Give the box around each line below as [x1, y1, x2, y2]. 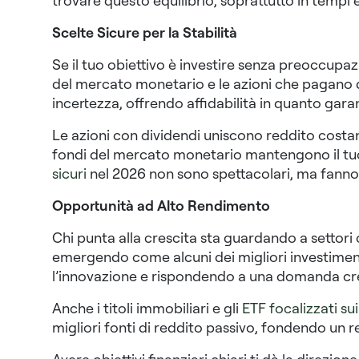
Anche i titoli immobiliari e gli [51, 299, 242, 317]
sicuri [51, 164, 87, 183]
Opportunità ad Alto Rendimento [51, 196, 270, 215]
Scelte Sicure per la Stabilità [51, 23, 237, 42]
